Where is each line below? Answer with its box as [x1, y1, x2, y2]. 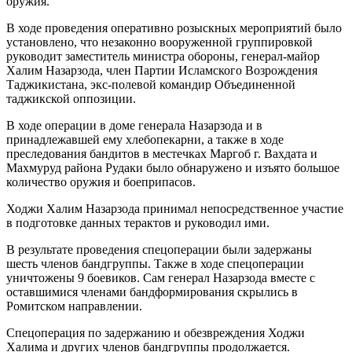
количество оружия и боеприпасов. [6, 174, 196, 189]
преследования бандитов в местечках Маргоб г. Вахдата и [6, 146, 317, 160]
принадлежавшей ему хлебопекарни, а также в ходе [6, 132, 284, 146]
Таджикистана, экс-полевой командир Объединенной [6, 77, 295, 91]
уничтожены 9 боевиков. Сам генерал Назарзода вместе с [6, 270, 315, 284]
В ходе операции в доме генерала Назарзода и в [6, 118, 262, 132]
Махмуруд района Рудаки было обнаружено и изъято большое [6, 160, 339, 174]
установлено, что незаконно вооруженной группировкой [6, 35, 313, 49]
